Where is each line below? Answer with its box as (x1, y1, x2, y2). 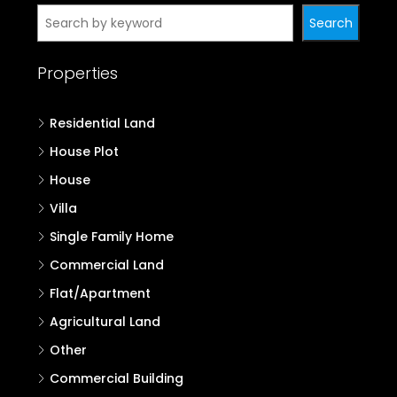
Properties (37, 62, 118, 84)
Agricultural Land (50, 313, 160, 331)
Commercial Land (50, 256, 164, 274)
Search (309, 14, 353, 32)
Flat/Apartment (50, 284, 151, 302)
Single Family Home (50, 228, 174, 245)
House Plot (50, 143, 119, 160)
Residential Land (50, 114, 155, 132)
